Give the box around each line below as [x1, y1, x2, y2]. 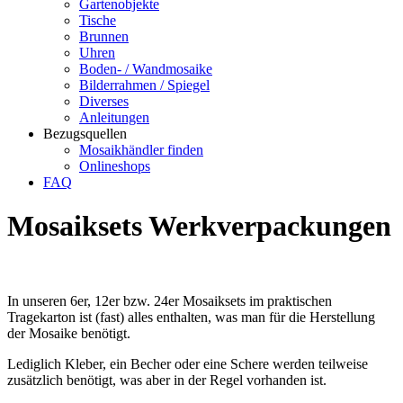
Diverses [79, 94, 129, 109]
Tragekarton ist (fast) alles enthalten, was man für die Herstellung [7, 309, 375, 325]
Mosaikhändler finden [79, 142, 203, 157]
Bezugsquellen [43, 126, 127, 141]
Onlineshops [79, 158, 150, 174]
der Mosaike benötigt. [7, 325, 130, 341]
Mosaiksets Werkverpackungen [7, 210, 391, 243]
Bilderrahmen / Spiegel [79, 77, 210, 93]
